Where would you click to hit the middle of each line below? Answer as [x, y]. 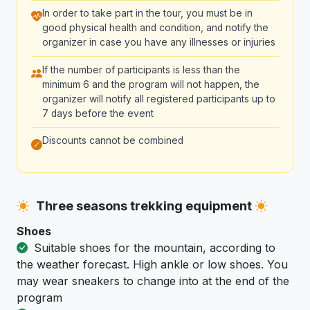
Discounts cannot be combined [113, 141]
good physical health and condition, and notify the [155, 28]
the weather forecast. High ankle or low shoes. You [152, 265]
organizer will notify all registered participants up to [159, 99]
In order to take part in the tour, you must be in [147, 13]
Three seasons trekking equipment [144, 206]
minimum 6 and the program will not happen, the [151, 84]
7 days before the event [98, 113]
